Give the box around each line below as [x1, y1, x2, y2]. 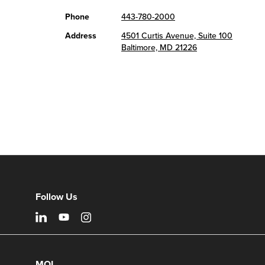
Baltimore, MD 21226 [121, 43, 197, 53]
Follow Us [35, 191, 77, 203]
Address [65, 31, 96, 41]
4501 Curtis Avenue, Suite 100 [121, 31, 232, 41]
